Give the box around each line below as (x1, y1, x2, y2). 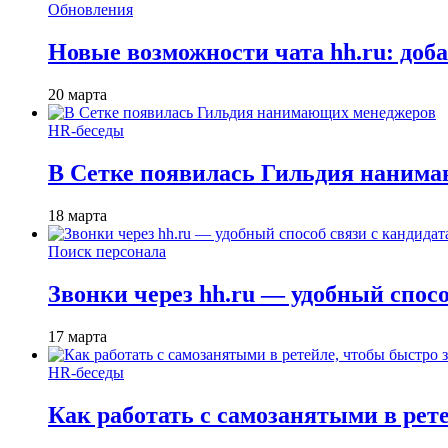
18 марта (48, 206, 107, 224)
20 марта (48, 86, 107, 104)
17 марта (48, 327, 107, 345)
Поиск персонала (48, 242, 166, 260)
